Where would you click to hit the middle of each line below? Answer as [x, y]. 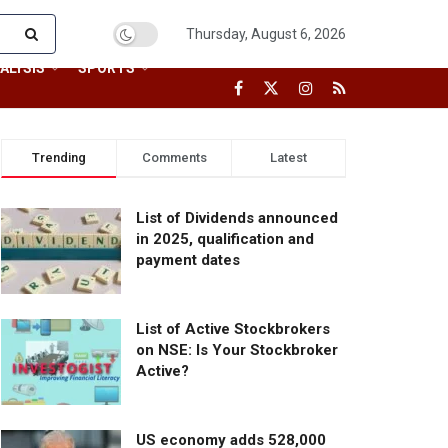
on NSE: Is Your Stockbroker [237, 349]
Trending [59, 157]
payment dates [188, 260]
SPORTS [106, 68]
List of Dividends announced [237, 218]
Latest [288, 157]
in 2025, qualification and [225, 239]
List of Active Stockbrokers [233, 328]
